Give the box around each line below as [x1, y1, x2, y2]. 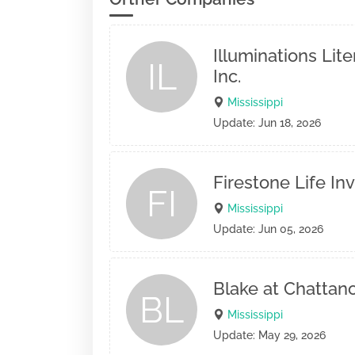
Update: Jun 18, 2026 [213, 116, 321, 129]
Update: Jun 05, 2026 [213, 223, 323, 235]
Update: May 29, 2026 [213, 329, 326, 342]
